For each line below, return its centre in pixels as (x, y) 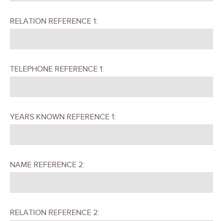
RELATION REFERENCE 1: (54, 21)
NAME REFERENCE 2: (47, 165)
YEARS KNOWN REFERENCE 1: (63, 117)
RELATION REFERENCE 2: (55, 213)
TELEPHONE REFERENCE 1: (57, 69)
